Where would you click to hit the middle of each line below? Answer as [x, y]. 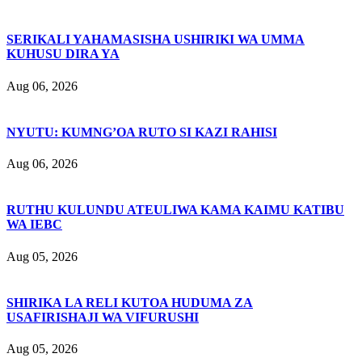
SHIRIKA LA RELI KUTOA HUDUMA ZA [130, 302]
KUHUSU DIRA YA [63, 54]
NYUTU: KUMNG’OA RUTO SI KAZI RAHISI [142, 132]
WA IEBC [34, 225]
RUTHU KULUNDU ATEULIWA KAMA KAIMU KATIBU [175, 210]
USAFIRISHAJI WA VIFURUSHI [103, 317]
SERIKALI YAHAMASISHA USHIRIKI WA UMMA [156, 40]
